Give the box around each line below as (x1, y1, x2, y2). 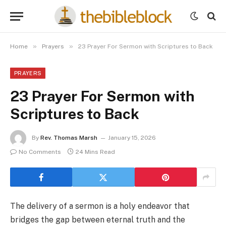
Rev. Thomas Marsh (40, 134, 97, 142)
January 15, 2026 (108, 134, 156, 142)
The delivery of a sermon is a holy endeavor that (10, 201, 190, 211)
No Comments (19, 148, 61, 155)
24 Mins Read (76, 148, 115, 155)
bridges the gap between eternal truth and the (10, 215, 185, 224)
